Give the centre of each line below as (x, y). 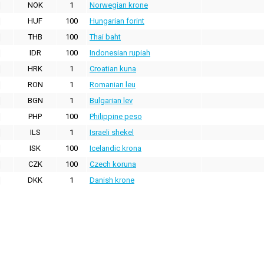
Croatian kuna (113, 69)
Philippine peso (116, 117)
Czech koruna (113, 164)
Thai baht (105, 37)
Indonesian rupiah (120, 53)
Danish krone (112, 180)
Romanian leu (113, 85)
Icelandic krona (115, 148)
